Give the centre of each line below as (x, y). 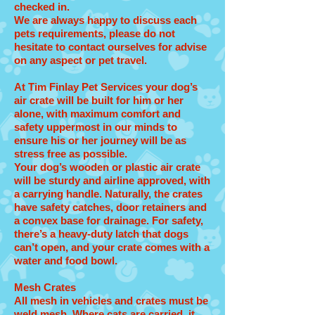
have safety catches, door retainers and (110, 207)
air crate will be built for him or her (99, 100)
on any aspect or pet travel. (81, 60)
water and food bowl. (66, 261)
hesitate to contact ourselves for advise (110, 47)
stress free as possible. (71, 154)
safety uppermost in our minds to (96, 127)
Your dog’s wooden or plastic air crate (107, 167)
